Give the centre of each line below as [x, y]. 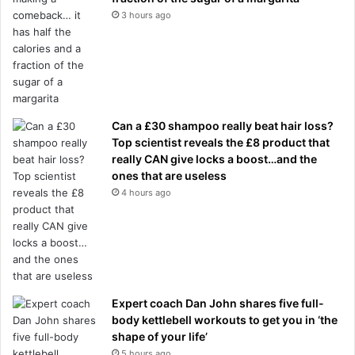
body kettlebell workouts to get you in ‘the [225, 319]
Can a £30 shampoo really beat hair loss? [223, 125]
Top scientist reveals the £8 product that [221, 142]
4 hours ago [146, 192]
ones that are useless [169, 175]
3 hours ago [146, 15]
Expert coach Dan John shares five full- [218, 303]
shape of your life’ [160, 336]
